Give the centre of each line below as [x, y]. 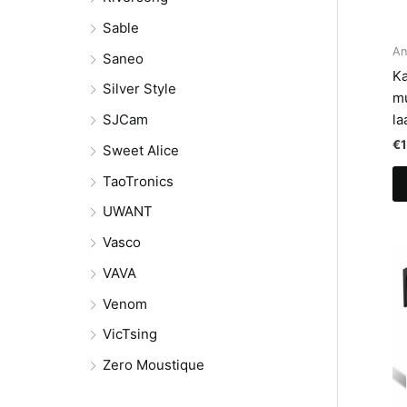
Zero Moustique [154, 365]
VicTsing [130, 334]
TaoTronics [138, 181]
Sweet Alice [141, 150]
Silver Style [139, 89]
